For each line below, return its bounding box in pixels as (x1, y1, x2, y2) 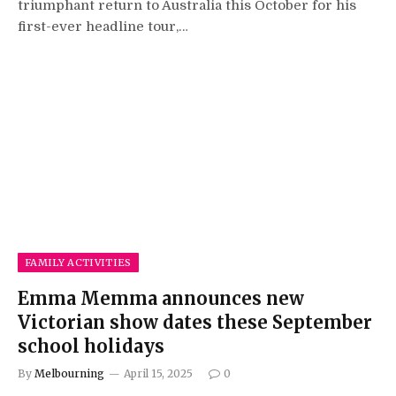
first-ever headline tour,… (18, 19, 188, 34)
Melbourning (34, 366, 104, 380)
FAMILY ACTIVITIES (25, 255, 132, 269)
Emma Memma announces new (18, 286, 304, 309)
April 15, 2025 (124, 366, 193, 380)
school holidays (18, 334, 164, 357)
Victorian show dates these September (18, 310, 372, 333)
